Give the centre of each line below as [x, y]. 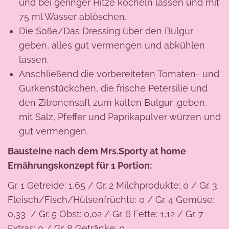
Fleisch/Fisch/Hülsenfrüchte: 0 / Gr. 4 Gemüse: [111, 199]
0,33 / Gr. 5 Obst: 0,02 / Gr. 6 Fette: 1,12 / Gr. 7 [106, 214]
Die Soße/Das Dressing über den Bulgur [106, 31]
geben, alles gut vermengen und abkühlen [112, 45]
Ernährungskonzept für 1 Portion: [81, 165]
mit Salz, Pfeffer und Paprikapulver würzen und [120, 117]
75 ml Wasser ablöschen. [72, 17]
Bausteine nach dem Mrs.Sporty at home [97, 151]
